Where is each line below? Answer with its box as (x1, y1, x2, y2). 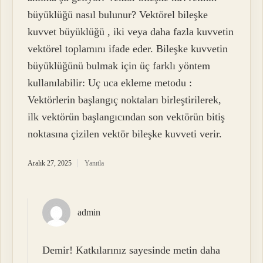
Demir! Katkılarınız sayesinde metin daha (42, 244, 221, 257)
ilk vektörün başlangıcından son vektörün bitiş (28, 111, 225, 123)
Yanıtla (85, 159, 104, 168)
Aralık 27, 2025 (28, 159, 72, 168)
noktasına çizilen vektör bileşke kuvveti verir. (28, 128, 222, 140)
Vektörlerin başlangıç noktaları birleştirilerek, (28, 94, 222, 106)
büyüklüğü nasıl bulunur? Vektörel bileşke (28, 9, 208, 21)
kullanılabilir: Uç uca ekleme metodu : (28, 77, 193, 89)
